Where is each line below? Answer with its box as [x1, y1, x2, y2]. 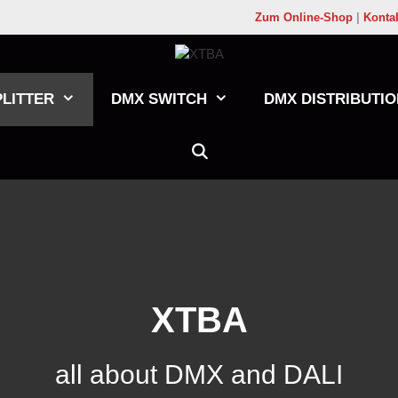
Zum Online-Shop [255, 11, 353, 24]
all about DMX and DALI [55, 360, 343, 390]
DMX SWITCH [111, 91, 207, 108]
